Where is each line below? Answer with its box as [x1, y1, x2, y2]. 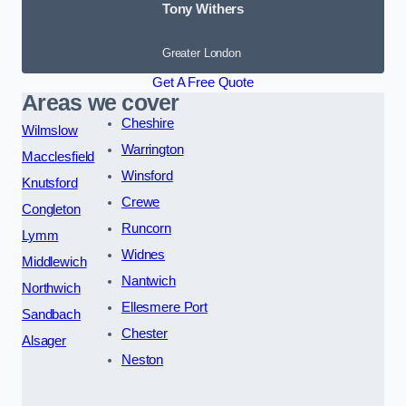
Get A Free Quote [152, 74, 254, 90]
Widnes [121, 246, 166, 262]
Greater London [161, 45, 241, 60]
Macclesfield [22, 149, 95, 164]
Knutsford [22, 175, 78, 190]
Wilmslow [22, 122, 78, 138]
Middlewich [22, 254, 87, 269]
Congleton [22, 201, 81, 217]
